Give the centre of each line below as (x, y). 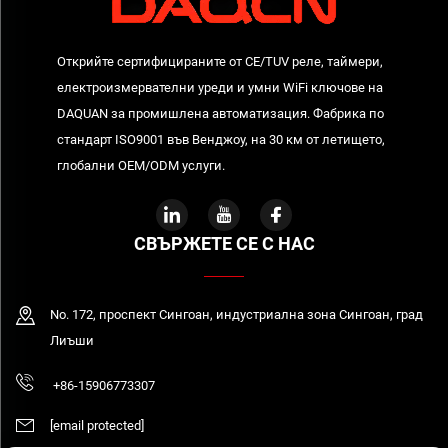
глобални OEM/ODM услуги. (140, 166)
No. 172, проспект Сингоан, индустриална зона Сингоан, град (236, 315)
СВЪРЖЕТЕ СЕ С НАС (224, 244)
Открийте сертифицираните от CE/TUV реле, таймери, (219, 62)
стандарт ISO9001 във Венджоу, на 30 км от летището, (220, 140)
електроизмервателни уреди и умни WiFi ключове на (219, 88)
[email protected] (97, 426)
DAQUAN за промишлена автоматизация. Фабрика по (220, 114)
